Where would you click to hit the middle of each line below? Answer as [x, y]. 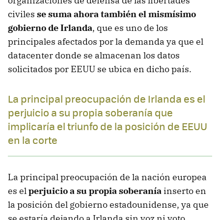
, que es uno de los [130, 27]
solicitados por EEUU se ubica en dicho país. [100, 69]
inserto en [184, 191]
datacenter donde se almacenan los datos [94, 55]
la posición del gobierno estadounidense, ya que [108, 204]
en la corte [33, 139]
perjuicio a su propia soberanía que [90, 112]
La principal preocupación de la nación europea [107, 177]
